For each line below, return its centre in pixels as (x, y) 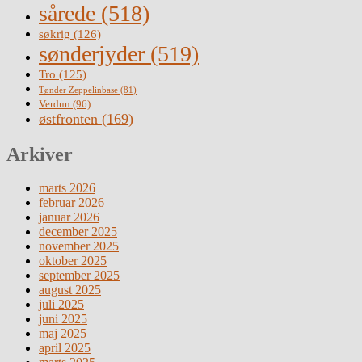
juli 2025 (61, 305)
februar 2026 (72, 203)
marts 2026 (67, 188)
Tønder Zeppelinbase (78, 89)
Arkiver (40, 154)
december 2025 (78, 232)
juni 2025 (63, 319)
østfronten (68, 118)
